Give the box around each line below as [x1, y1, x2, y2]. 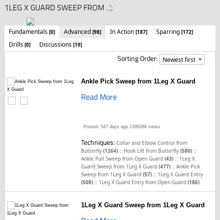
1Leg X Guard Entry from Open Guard [99, 179, 188, 186]
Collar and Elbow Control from [116, 139, 188, 146]
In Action [110, 27, 136, 36]
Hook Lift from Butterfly [124, 147, 181, 154]
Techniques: [81, 137, 117, 147]
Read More [81, 91, 117, 103]
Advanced [63, 27, 92, 36]
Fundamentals [8, 27, 49, 36]
